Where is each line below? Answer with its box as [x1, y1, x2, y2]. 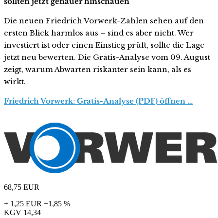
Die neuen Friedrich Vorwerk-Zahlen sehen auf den [4, 16, 204, 26]
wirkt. [4, 77, 26, 87]
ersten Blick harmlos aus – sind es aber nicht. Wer [4, 28, 194, 38]
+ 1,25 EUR [4, 200, 42, 208]
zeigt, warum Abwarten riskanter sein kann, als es [4, 65, 191, 74]
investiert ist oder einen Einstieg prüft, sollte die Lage [4, 40, 204, 50]
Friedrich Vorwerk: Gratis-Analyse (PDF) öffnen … [4, 96, 193, 106]
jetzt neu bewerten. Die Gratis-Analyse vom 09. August [4, 53, 210, 62]
